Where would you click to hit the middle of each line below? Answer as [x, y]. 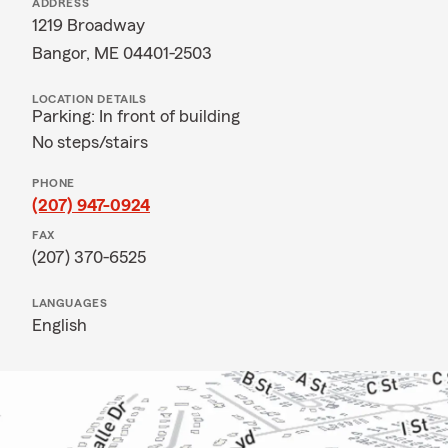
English [59, 325]
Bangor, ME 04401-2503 [122, 53]
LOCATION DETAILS [89, 99]
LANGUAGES [70, 303]
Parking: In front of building [136, 116]
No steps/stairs [90, 142]
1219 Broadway [88, 25]
